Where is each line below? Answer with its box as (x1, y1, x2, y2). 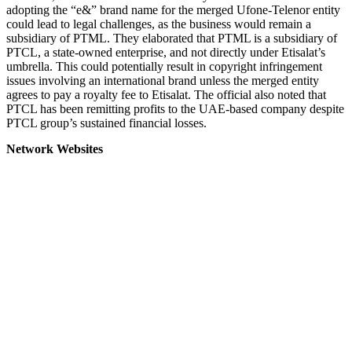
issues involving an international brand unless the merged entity (6, 73, 319, 87)
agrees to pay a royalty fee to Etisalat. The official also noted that (6, 87, 326, 101)
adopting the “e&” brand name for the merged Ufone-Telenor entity (6, 2, 340, 16)
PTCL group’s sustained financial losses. (6, 115, 207, 130)
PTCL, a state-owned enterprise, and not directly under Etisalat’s (6, 45, 325, 59)
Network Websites (6, 141, 103, 156)
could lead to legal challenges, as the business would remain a (6, 16, 311, 31)
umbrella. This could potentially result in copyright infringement (6, 59, 322, 73)
